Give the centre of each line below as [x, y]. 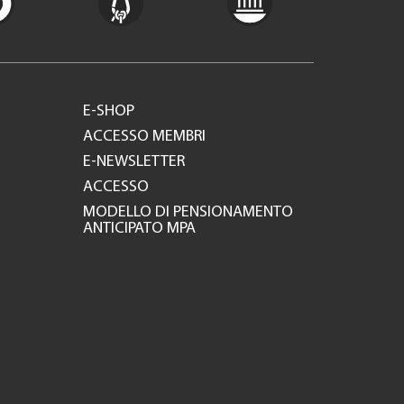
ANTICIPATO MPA [139, 229]
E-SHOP [109, 111]
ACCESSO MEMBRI [144, 137]
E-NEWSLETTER [134, 162]
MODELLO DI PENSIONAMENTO [188, 212]
